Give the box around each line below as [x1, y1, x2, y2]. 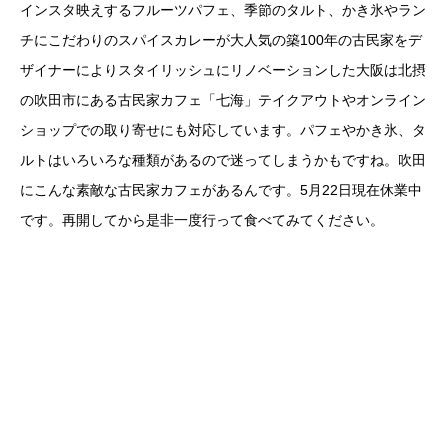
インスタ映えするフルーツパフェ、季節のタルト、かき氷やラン [20, 2, 426, 19]
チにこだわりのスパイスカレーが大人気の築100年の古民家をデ [20, 32, 422, 49]
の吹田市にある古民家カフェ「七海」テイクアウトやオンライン [20, 92, 426, 109]
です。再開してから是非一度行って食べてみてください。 [20, 212, 384, 229]
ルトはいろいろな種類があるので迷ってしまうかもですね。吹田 [20, 152, 426, 169]
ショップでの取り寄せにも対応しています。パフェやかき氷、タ [20, 122, 426, 139]
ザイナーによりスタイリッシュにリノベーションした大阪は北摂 [20, 62, 426, 79]
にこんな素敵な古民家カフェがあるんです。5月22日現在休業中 [20, 182, 422, 199]
